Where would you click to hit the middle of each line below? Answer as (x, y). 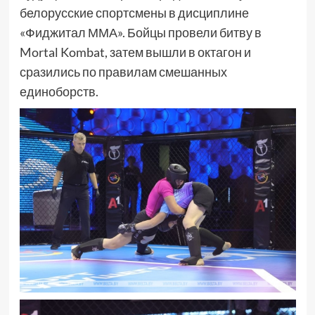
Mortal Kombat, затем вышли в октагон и (135, 52)
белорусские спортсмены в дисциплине (134, 13)
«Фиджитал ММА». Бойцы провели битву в (140, 33)
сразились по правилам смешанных (123, 72)
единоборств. (59, 92)
